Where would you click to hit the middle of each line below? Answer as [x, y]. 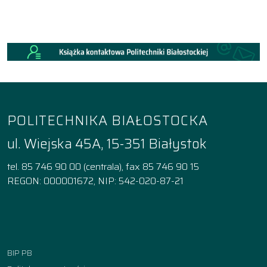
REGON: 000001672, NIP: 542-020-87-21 [95, 181]
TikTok [149, 217]
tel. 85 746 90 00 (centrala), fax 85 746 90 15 [103, 167]
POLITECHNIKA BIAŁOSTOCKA [108, 121]
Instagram [117, 217]
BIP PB [20, 253]
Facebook [91, 217]
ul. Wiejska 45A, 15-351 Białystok [107, 144]
